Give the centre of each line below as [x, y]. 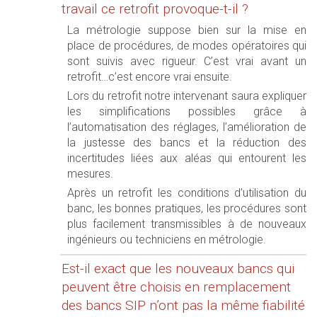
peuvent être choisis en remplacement [176, 287]
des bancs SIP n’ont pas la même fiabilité [183, 305]
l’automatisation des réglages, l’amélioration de [187, 127]
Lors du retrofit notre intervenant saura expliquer [187, 96]
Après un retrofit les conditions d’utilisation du [187, 193]
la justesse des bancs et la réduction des [187, 143]
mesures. [90, 174]
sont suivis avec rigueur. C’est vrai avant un [187, 61]
